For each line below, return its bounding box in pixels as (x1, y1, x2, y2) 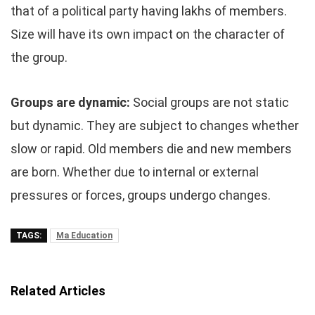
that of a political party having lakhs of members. (11, 4, 287, 18)
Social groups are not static (130, 95, 289, 110)
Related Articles (11, 283, 105, 298)
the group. (11, 50, 67, 65)
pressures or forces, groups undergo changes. (11, 188, 271, 202)
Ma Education (56, 231, 112, 240)
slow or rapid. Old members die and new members (11, 141, 292, 156)
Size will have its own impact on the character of (11, 27, 285, 41)
